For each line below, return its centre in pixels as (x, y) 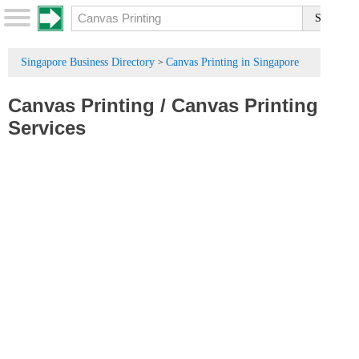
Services (47, 128)
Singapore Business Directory (88, 62)
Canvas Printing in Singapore (232, 62)
